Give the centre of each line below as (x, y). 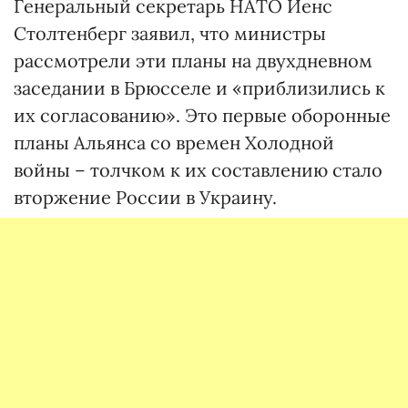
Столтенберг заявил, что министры (170, 34)
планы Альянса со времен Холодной (174, 143)
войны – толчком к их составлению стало (198, 170)
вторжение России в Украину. (145, 198)
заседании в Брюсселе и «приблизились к (199, 88)
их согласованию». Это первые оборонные (202, 116)
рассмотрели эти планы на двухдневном (193, 61)
